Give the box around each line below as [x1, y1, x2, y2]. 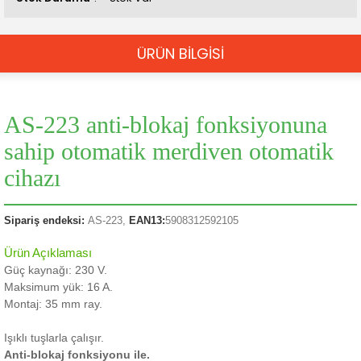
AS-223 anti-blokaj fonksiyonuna [4, 111, 327, 138]
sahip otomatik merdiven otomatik [4, 138, 334, 164]
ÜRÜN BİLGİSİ [137, 44, 224, 64]
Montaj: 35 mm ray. [4, 297, 102, 310]
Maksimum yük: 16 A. [4, 280, 113, 293]
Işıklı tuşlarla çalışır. [4, 331, 104, 344]
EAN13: [129, 214, 165, 226]
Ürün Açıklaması [4, 247, 92, 259]
